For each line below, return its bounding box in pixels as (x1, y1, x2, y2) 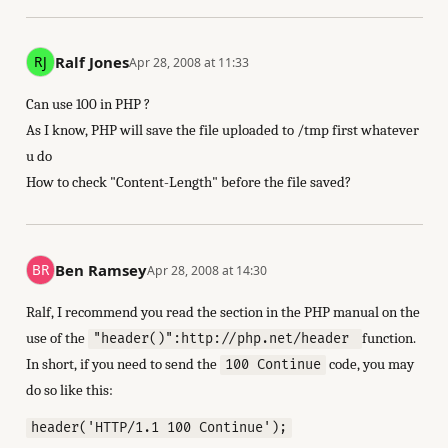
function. (362, 328, 417, 347)
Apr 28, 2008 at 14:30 (147, 261, 268, 279)
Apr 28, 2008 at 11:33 (129, 53, 250, 71)
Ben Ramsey (55, 260, 148, 281)
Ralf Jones (55, 52, 130, 73)
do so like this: (25, 380, 113, 399)
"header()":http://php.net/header (92, 330, 357, 347)
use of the (25, 328, 88, 347)
